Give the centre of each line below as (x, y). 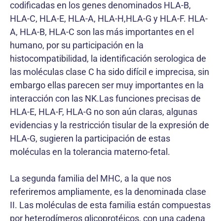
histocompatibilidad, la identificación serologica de (108, 58)
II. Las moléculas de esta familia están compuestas (110, 205)
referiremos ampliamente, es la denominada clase (108, 192)
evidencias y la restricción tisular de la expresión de (110, 125)
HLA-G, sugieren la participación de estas (90, 138)
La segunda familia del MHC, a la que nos (91, 178)
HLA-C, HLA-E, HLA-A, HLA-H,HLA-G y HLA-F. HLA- (109, 18)
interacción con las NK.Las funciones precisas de (105, 98)
